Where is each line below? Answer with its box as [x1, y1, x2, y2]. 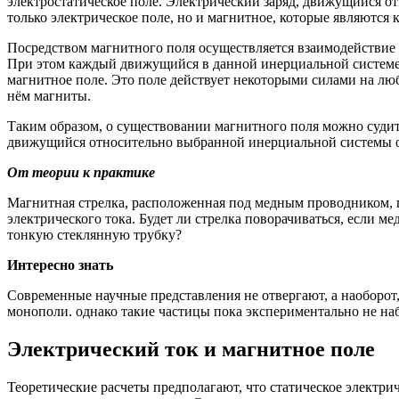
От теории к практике [7, 165, 155, 181]
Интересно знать [7, 257, 113, 273]
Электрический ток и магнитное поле [7, 338, 375, 362]
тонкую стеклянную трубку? [7, 227, 182, 243]
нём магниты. [7, 88, 91, 104]
